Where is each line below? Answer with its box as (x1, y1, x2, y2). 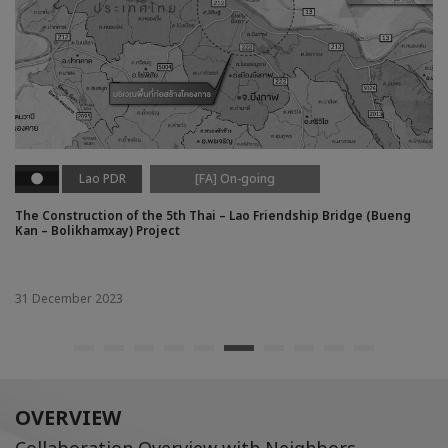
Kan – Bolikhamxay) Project (15, 221, 180, 240)
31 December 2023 (15, 290, 123, 309)
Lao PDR (78, 169, 126, 188)
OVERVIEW (15, 404, 121, 435)
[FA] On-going (195, 169, 276, 188)
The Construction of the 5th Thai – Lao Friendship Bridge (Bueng (15, 206, 411, 225)
